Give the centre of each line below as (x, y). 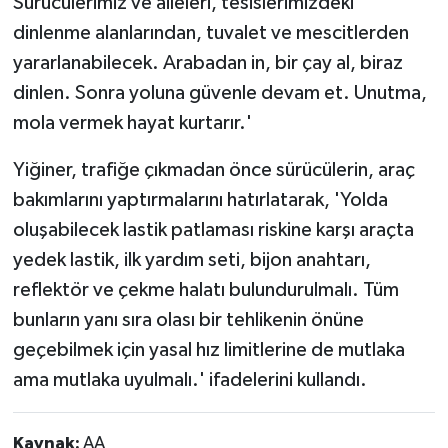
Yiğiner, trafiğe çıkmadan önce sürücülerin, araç (213, 170)
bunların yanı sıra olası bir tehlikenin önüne (188, 320)
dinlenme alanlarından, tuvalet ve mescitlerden (210, 33)
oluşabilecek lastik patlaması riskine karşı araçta (213, 230)
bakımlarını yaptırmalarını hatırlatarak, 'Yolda (200, 200)
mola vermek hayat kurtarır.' (132, 123)
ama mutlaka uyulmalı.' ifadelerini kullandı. (189, 380)
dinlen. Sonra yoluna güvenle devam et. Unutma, (219, 93)
